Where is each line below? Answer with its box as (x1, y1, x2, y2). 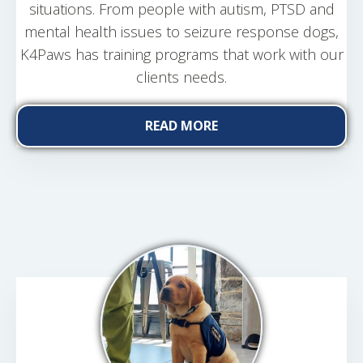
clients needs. (136, 67, 227, 87)
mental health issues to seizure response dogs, (24, 22, 339, 41)
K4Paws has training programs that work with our (19, 45, 344, 64)
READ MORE (145, 117, 218, 135)
